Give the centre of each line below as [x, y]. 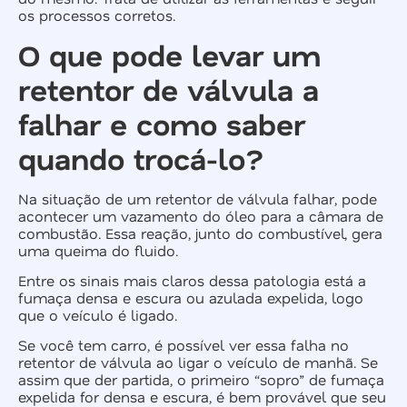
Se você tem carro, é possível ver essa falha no [184, 345]
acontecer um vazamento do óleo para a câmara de [201, 215]
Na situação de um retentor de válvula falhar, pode [198, 198]
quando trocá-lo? [141, 158]
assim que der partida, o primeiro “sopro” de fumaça [201, 380]
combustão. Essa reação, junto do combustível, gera [200, 233]
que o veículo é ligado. [98, 314]
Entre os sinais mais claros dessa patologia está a [192, 280]
